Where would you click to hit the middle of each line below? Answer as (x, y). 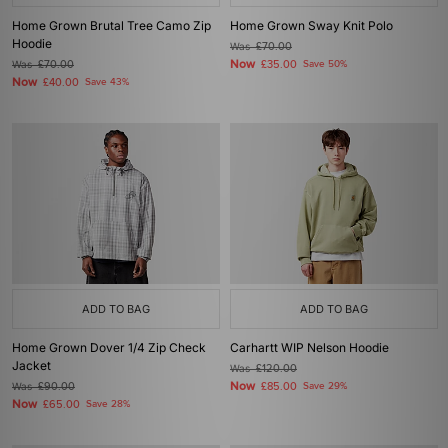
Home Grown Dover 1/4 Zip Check (109, 347)
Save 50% (325, 64)
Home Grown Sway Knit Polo (311, 25)
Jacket (31, 365)
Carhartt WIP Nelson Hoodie (309, 347)
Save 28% (108, 404)
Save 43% (107, 82)
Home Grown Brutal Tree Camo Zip (111, 25)
